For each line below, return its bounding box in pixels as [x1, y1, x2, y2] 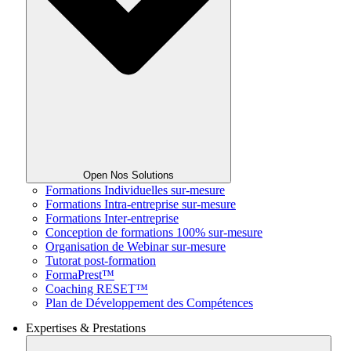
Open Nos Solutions [83, 168, 174, 181]
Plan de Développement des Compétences [45, 295, 253, 309]
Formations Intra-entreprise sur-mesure [45, 197, 236, 211]
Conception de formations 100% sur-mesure [45, 225, 262, 239]
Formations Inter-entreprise [45, 211, 179, 225]
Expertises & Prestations [26, 320, 146, 335]
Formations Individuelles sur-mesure [45, 183, 225, 197]
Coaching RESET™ [45, 281, 148, 295]
